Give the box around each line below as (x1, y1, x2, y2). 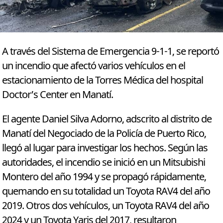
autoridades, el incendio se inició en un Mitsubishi (2, 155, 206, 170)
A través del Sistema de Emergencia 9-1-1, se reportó (2, 44, 220, 59)
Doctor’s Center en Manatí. (2, 88, 113, 103)
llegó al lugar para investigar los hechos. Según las (2, 141, 208, 156)
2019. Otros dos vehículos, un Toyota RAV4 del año (2, 199, 210, 214)
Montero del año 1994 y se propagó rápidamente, (2, 170, 207, 185)
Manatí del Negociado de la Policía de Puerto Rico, (2, 126, 207, 141)
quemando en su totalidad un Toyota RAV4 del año (2, 184, 211, 199)
